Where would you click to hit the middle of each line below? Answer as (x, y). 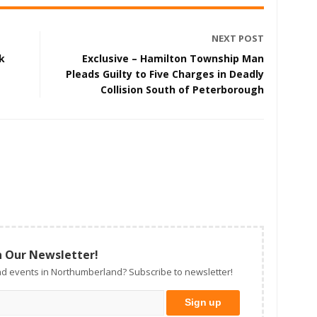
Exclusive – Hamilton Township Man (173, 59)
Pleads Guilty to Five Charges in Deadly (165, 74)
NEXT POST (238, 39)
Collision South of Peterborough (182, 90)
